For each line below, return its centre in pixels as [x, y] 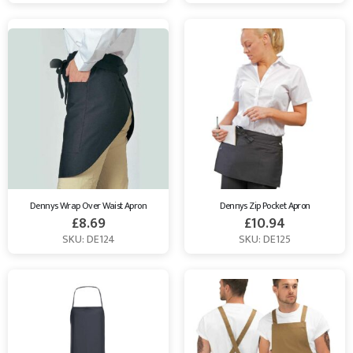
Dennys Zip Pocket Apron [265, 206]
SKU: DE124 [88, 240]
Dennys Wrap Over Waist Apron [88, 206]
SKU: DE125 [265, 240]
